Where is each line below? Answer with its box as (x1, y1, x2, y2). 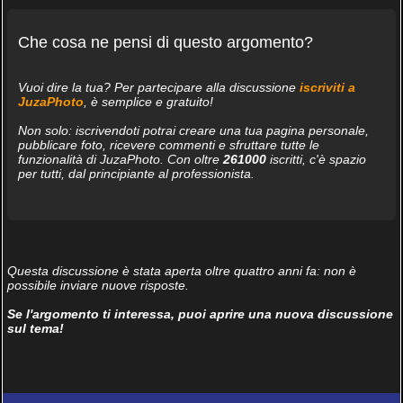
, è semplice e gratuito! (83, 94, 213, 109)
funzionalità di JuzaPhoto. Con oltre (17, 151, 223, 166)
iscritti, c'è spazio (265, 151, 366, 166)
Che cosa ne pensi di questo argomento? (17, 32, 313, 51)
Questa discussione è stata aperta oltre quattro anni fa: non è (6, 263, 356, 278)
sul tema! (6, 320, 64, 336)
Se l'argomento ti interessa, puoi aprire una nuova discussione (6, 306, 393, 321)
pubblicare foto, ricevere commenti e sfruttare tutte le (17, 137, 319, 152)
